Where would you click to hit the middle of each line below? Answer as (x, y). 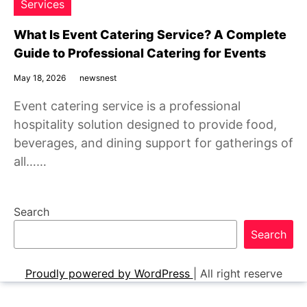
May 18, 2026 (40, 78)
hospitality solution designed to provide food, (145, 124)
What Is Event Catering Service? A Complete (150, 35)
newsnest (98, 78)
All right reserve (241, 273)
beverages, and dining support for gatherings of (153, 143)
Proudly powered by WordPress (109, 273)
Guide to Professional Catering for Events (140, 53)
